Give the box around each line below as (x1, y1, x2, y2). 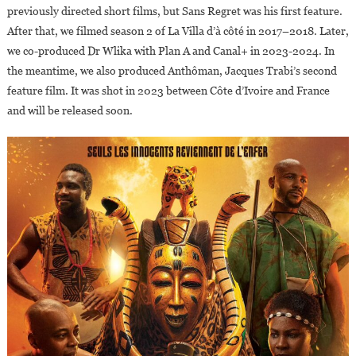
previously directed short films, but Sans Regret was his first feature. (6, 5, 342, 18)
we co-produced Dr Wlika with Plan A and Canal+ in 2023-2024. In (6, 44, 335, 58)
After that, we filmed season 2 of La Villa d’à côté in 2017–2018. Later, (6, 25, 349, 38)
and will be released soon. (6, 104, 133, 118)
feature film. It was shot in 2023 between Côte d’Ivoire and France (6, 84, 330, 98)
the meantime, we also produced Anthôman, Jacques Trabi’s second (6, 64, 337, 78)
